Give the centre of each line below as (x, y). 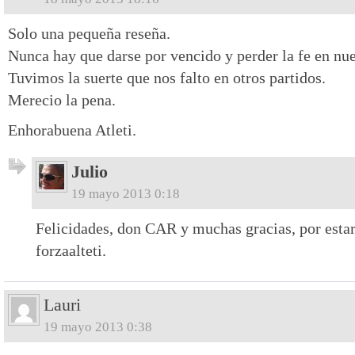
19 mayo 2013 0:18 (126, 193)
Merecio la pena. (62, 99)
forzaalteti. (71, 250)
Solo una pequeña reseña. (89, 33)
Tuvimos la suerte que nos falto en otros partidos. (167, 77)
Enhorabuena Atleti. (72, 130)
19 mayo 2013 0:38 (98, 326)
